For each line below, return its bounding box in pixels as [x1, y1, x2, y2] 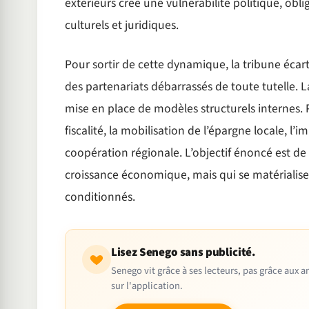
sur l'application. [110, 278, 183, 293]
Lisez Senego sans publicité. [110, 243, 256, 261]
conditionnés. [64, 188, 135, 206]
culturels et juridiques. [64, 16, 179, 34]
